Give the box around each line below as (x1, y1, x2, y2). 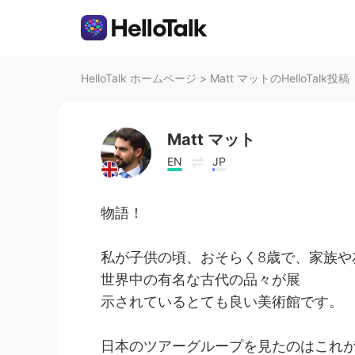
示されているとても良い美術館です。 (101, 293, 343, 310)
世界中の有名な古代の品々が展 (101, 271, 300, 288)
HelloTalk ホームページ (81, 71, 197, 85)
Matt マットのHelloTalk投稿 (210, 71, 349, 85)
